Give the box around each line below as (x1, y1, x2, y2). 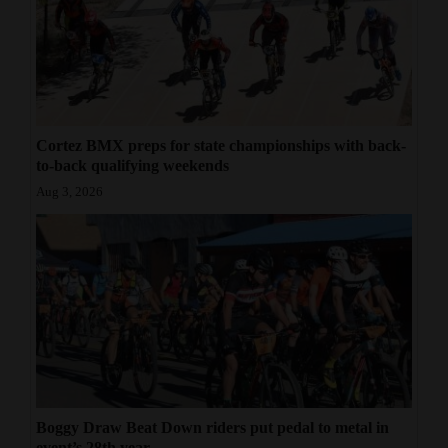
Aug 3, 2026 (36, 184, 103, 199)
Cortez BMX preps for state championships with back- (36, 136, 406, 154)
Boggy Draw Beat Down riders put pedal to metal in (36, 419, 389, 437)
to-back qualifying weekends (36, 156, 229, 174)
